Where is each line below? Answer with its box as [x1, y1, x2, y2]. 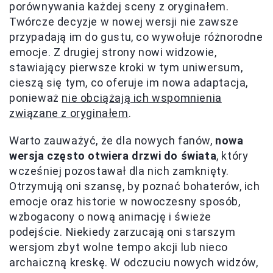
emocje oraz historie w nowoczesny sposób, [9, 194, 241, 208]
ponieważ [9, 91, 62, 104]
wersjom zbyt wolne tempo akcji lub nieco [9, 240, 229, 253]
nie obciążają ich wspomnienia [62, 91, 222, 104]
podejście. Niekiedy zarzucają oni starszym [9, 225, 236, 238]
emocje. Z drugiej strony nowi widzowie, [9, 45, 217, 58]
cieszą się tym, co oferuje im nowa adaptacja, [9, 76, 249, 89]
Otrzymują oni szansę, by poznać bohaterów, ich [9, 179, 260, 193]
